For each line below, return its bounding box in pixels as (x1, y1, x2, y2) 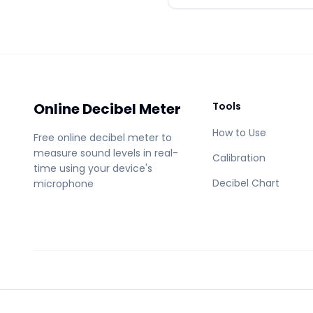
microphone (34, 177, 94, 191)
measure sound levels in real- (34, 146, 178, 160)
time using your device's (34, 161, 152, 175)
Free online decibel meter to (34, 131, 172, 145)
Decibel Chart (212, 176, 279, 190)
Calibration (212, 151, 265, 165)
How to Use (212, 126, 266, 140)
